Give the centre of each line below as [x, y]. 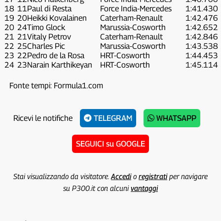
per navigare [187, 176]
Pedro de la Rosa [55, 55]
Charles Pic [46, 46]
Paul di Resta [49, 8]
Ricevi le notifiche [43, 118]
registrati [153, 176]
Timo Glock [46, 27]
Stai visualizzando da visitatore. [62, 176]
